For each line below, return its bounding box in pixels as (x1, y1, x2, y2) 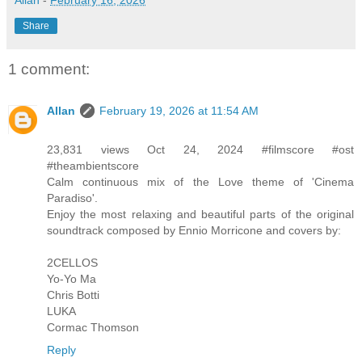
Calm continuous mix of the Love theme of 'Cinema (47, 175, 354, 189)
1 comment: (8, 60, 90, 78)
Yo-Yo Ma (47, 272, 96, 286)
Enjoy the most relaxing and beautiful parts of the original (47, 208, 354, 221)
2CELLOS (47, 256, 98, 270)
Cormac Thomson (47, 321, 139, 335)
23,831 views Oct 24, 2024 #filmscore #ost (47, 143, 354, 157)
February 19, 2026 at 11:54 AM (99, 104, 259, 118)
